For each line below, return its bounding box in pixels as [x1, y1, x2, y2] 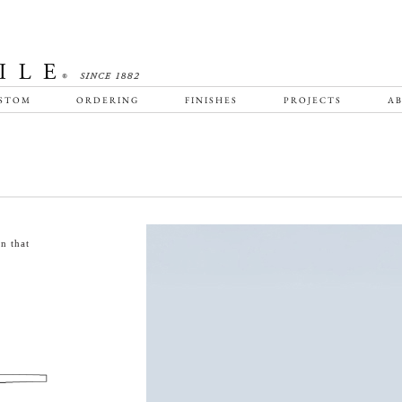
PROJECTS [283, 94, 342, 106]
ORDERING [76, 94, 140, 106]
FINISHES [185, 94, 238, 106]
